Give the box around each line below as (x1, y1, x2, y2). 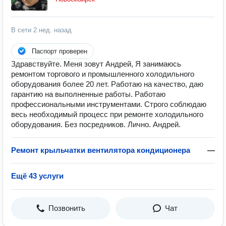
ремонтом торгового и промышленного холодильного (11, 70, 194, 78)
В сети (11, 26, 33, 34)
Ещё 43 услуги (11, 172, 64, 180)
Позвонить (48, 204, 85, 212)
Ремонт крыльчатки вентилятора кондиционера (11, 146, 190, 154)
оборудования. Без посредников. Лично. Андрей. (11, 120, 181, 129)
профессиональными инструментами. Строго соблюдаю (11, 100, 206, 108)
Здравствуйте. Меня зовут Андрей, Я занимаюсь (11, 60, 181, 68)
